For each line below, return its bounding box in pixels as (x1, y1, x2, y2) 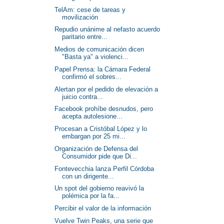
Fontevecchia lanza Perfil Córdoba (54, 164, 154, 172)
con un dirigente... (62, 172, 114, 180)
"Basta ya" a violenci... (62, 53, 129, 60)
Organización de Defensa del (54, 144, 138, 152)
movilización (62, 13, 98, 21)
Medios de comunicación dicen (54, 45, 144, 53)
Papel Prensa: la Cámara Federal (54, 65, 151, 73)
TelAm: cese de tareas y (54, 5, 126, 13)
